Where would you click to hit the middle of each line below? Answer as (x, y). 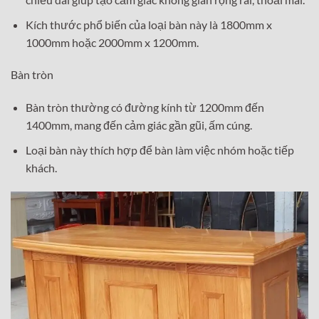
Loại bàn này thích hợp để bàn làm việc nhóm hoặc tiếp (159, 150)
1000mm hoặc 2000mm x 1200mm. (112, 42)
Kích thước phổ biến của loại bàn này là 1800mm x (148, 24)
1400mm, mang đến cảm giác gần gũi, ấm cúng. (138, 125)
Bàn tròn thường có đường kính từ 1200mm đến (145, 108)
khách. (41, 167)
